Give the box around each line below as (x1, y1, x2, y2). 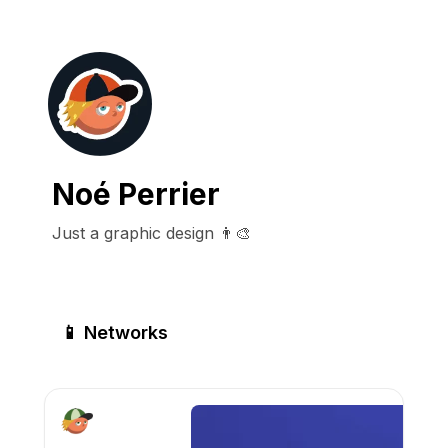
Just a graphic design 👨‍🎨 (52, 223, 251, 243)
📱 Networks (61, 322, 168, 343)
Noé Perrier (52, 176, 220, 212)
